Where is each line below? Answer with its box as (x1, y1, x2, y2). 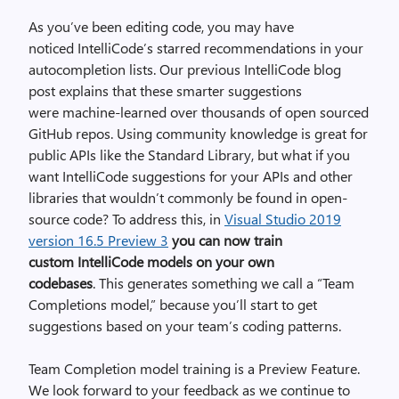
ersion (36, 231, 77, 249)
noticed (28, 38, 77, 57)
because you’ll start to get (156, 295, 317, 313)
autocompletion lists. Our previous (28, 60, 244, 78)
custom (28, 252, 77, 271)
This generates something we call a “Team (99, 273, 354, 292)
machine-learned (62, 102, 167, 121)
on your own (196, 252, 274, 271)
